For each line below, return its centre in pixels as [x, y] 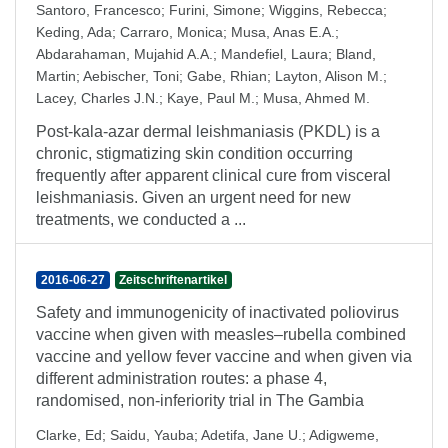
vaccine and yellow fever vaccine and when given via [224, 356]
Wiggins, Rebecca [326, 10]
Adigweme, [344, 435]
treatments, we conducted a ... [141, 219]
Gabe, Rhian [227, 76]
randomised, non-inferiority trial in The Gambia [200, 400]
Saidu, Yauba [152, 435]
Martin [56, 76]
